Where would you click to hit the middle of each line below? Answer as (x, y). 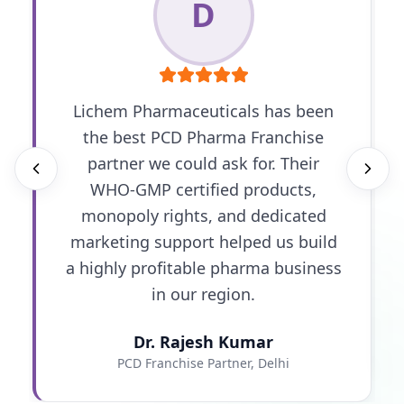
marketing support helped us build (203, 241)
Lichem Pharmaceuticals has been (203, 110)
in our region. (203, 294)
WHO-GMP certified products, (203, 189)
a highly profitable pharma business (203, 267)
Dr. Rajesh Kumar (203, 341)
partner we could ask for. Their (203, 163)
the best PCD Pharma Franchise (203, 137)
